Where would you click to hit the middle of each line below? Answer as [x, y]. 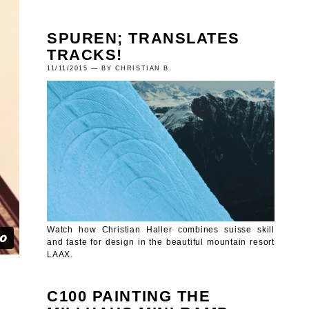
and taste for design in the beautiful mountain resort [161, 241]
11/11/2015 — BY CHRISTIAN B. [110, 68]
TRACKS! [85, 54]
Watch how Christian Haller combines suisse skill [161, 229]
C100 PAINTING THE [129, 296]
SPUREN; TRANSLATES [143, 38]
